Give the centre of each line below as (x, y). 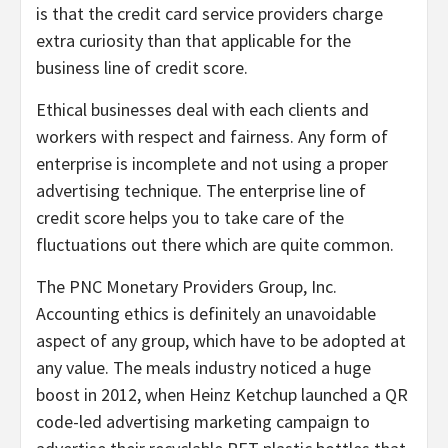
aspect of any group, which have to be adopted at (221, 340)
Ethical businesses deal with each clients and (202, 109)
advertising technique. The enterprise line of (201, 190)
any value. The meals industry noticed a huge (203, 367)
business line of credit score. (142, 67)
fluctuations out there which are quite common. (215, 244)
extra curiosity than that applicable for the (193, 40)
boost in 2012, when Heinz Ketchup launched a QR (222, 394)
